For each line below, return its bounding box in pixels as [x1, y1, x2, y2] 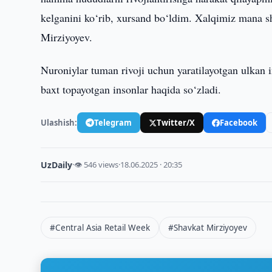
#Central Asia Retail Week [50, 222, 151, 233]
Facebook [220, 117, 258, 128]
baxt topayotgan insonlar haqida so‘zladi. [41, 82, 222, 97]
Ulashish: [41, 117, 78, 128]
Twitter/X [157, 117, 195, 128]
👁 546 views [74, 159, 119, 170]
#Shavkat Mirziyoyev [168, 222, 248, 233]
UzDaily [41, 159, 73, 171]
